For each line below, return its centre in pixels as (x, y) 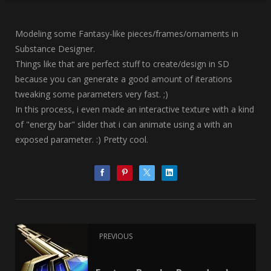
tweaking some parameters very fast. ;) (92, 94)
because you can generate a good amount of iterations (124, 79)
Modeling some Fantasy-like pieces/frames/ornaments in (127, 33)
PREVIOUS (116, 237)
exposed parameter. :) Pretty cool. (82, 139)
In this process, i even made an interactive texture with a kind (135, 109)
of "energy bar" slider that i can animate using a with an (124, 124)
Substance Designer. (55, 48)
